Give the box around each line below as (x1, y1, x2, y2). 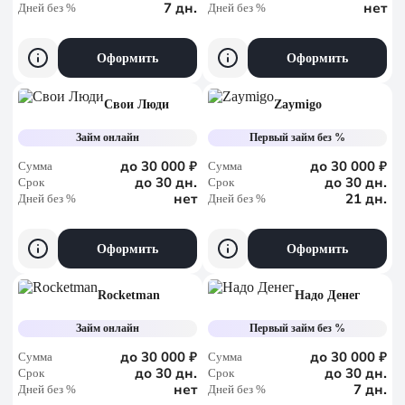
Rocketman (98, 288, 160, 302)
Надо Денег (295, 288, 360, 302)
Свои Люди (104, 98, 169, 111)
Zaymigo (274, 98, 322, 111)
